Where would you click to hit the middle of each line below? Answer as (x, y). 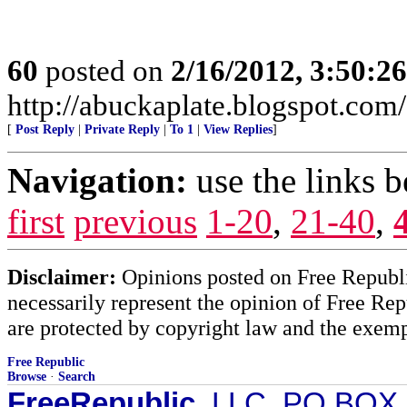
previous (135, 221)
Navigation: (97, 180)
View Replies (238, 129)
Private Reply (122, 129)
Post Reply (45, 129)
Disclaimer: (62, 277)
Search (77, 377)
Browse (27, 377)
